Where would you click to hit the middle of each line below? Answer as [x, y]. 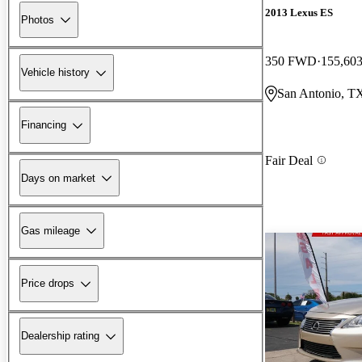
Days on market [58, 178]
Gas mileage [51, 230]
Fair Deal [289, 160]
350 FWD [291, 61]
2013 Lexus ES [299, 13]
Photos [38, 19]
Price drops [48, 284]
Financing [44, 125]
